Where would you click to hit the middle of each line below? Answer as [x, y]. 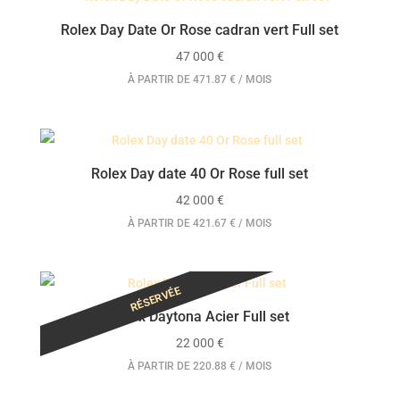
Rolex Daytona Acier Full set [200, 316]
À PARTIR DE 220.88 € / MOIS [200, 366]
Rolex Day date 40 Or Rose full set [200, 173]
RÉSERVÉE [155, 299]
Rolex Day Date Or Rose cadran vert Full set [200, 30]
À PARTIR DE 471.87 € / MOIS [200, 80]
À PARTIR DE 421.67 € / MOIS [200, 223]
